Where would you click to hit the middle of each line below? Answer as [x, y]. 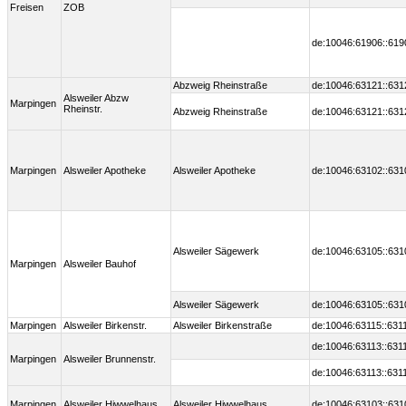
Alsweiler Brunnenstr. [110, 359]
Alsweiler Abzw [96, 98]
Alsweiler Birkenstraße [222, 326]
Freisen [27, 8]
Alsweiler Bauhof [100, 264]
